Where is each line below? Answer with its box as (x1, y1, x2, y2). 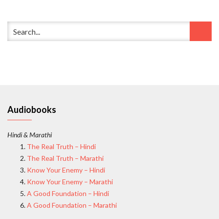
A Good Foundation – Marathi (27, 201, 117, 210)
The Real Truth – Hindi (27, 142, 96, 151)
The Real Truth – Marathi (27, 154, 104, 163)
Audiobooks (7, 104, 56, 115)
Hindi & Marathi (7, 131, 52, 139)
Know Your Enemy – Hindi (27, 166, 105, 175)
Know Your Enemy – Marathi (27, 177, 113, 186)
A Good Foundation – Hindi (27, 189, 109, 198)
